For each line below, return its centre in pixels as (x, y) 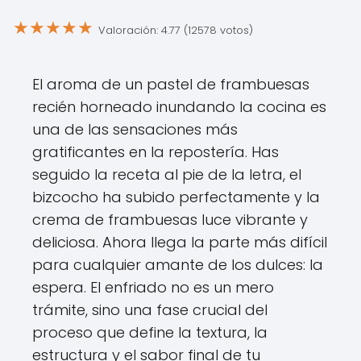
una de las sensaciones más (135, 129)
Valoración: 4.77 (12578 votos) (176, 30)
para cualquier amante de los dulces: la (178, 265)
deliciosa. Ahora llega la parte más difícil (180, 242)
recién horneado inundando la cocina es (179, 107)
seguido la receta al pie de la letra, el (167, 174)
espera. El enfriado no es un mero (153, 287)
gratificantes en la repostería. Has (156, 152)
